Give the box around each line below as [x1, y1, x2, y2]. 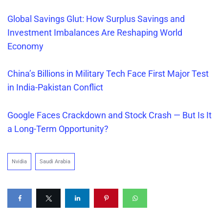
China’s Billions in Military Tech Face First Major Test [7, 68, 209, 79]
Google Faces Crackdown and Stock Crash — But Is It [7, 110, 212, 121]
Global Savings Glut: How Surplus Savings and [7, 13, 185, 24]
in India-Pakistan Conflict [7, 82, 103, 93]
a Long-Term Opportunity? [7, 124, 109, 134]
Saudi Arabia [40, 158, 70, 165]
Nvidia [12, 158, 27, 165]
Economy [7, 41, 44, 51]
